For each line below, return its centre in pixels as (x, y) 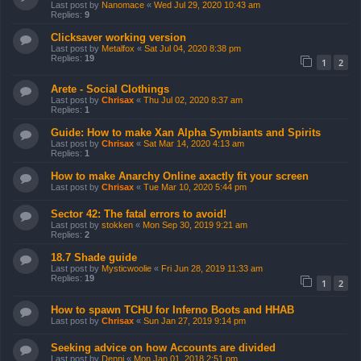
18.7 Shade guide (94, 258)
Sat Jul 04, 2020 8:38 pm (193, 48)
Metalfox (118, 48)
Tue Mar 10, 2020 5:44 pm (195, 187)
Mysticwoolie (127, 269)
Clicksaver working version (118, 37)
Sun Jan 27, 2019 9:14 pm (195, 320)
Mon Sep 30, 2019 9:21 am (195, 225)
